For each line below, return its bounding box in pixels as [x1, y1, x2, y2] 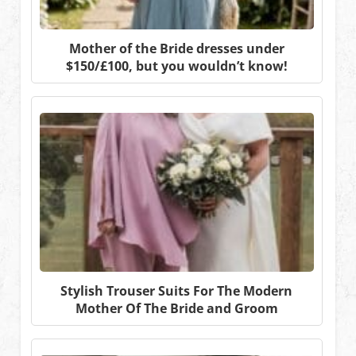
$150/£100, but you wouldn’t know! [65, 56, 288, 75]
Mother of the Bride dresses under [68, 39, 284, 57]
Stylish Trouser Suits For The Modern [60, 281, 293, 300]
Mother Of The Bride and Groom [75, 299, 278, 317]
